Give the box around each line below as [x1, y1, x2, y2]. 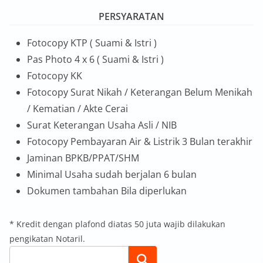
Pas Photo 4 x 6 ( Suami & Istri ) [27, 52, 164, 66]
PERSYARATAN [99, 9, 164, 23]
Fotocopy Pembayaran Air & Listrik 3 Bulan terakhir [27, 134, 252, 148]
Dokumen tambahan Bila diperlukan [27, 184, 187, 197]
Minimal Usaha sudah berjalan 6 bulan [27, 167, 197, 181]
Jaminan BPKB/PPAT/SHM [27, 151, 139, 164]
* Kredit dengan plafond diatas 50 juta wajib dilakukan [9, 218, 225, 230]
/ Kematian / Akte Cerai [27, 102, 128, 115]
